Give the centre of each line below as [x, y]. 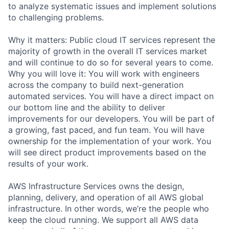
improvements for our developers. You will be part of [111, 118]
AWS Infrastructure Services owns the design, [96, 186]
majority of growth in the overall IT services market [108, 51]
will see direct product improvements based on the [107, 152]
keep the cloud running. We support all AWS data [103, 220]
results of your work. [48, 163]
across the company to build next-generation [96, 85]
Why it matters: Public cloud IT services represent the [112, 40]
